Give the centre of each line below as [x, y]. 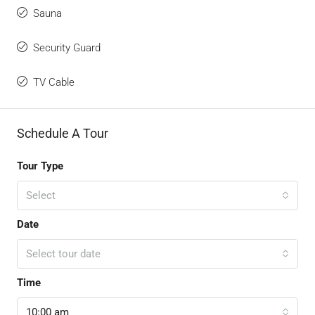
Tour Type [40, 166]
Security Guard [67, 47]
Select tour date [63, 253]
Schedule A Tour [63, 133]
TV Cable [54, 82]
